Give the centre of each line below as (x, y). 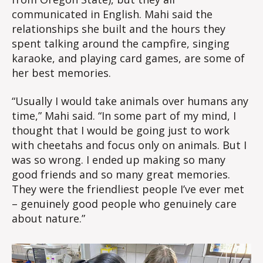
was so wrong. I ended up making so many (119, 159)
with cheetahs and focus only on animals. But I (129, 145)
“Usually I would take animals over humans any (130, 101)
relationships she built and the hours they (119, 29)
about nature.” (48, 218)
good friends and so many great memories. (121, 174)
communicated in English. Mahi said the (112, 14)
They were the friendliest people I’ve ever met (128, 189)
